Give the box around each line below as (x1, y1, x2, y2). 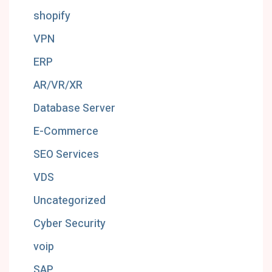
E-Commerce (33, 123, 98, 140)
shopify (33, 8, 70, 24)
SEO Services (33, 146, 99, 163)
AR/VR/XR (33, 77, 83, 93)
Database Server (33, 100, 115, 117)
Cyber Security (33, 216, 106, 232)
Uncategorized (33, 192, 106, 209)
